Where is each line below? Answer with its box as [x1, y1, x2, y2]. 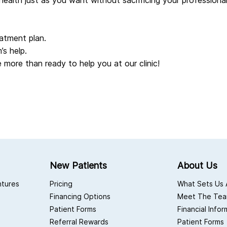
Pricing [49, 179, 72, 188]
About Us [177, 160, 218, 171]
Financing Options [49, 192, 110, 201]
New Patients [49, 160, 107, 171]
